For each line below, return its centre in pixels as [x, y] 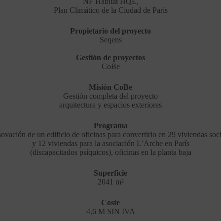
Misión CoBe [110, 87]
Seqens [110, 40]
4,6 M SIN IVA [110, 212]
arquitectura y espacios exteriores [110, 105]
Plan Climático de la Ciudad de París [110, 10]
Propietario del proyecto [110, 31]
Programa [110, 126]
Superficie [110, 173]
